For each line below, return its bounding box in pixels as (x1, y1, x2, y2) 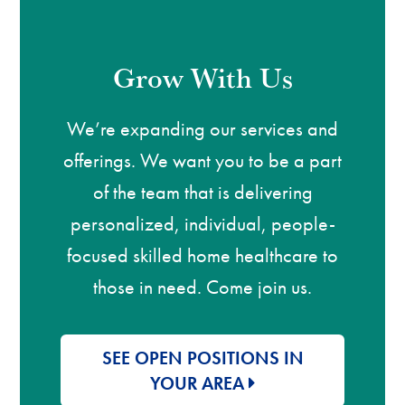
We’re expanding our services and (67, 115, 338, 142)
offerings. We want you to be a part (63, 146, 342, 174)
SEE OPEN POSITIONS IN (101, 345, 304, 370)
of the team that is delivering (92, 178, 313, 205)
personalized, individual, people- (70, 210, 335, 237)
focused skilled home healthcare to (67, 241, 338, 268)
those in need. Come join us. (93, 273, 312, 300)
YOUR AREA (149, 371, 244, 395)
